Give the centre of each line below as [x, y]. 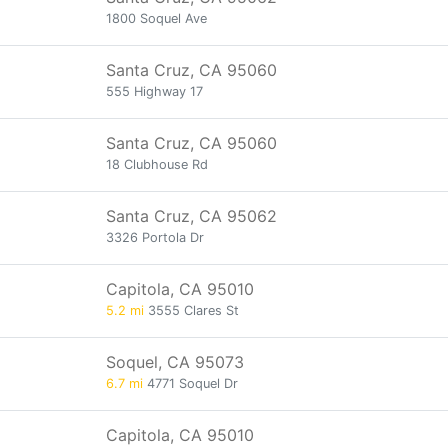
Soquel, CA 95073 [175, 362]
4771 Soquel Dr [190, 383]
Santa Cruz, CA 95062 [191, 216]
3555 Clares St [191, 310]
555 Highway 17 [154, 91]
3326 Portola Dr [155, 237]
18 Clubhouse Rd [157, 164]
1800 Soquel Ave [156, 18]
